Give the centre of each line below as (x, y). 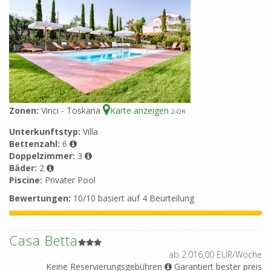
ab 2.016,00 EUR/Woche (215, 255)
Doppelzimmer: (43, 156)
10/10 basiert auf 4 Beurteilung (132, 198)
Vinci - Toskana (72, 111)
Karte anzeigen (141, 111)
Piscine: (27, 180)
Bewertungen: (40, 198)
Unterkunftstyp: (46, 132)
